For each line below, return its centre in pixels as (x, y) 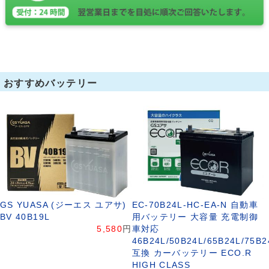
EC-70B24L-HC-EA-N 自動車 (195, 205)
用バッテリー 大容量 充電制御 (195, 217)
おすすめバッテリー (51, 83)
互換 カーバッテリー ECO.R (192, 253)
